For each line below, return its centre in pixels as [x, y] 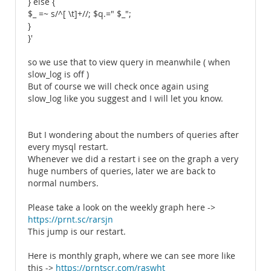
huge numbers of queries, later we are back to [122, 171]
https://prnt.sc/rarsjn [70, 220]
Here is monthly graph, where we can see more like [132, 256]
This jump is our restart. [77, 232]
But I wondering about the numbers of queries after [133, 135]
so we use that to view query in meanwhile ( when [129, 62]
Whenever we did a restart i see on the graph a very [133, 159]
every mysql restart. [68, 147]
